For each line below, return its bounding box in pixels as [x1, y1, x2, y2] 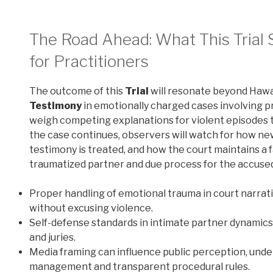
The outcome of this [29, 85, 125, 97]
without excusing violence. [29, 202, 153, 214]
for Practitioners [29, 51, 149, 71]
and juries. [29, 232, 76, 244]
